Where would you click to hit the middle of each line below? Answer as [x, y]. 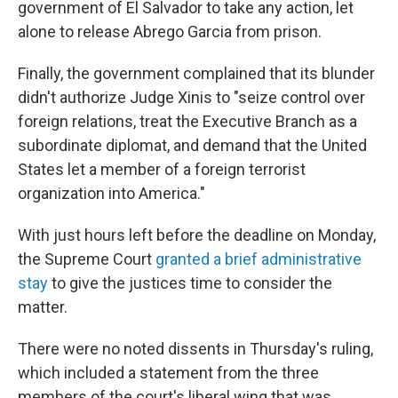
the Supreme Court [85, 259]
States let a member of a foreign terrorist [162, 169]
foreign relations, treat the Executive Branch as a [187, 121]
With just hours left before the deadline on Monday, [197, 235]
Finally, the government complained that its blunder [196, 73]
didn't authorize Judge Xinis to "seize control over [191, 97]
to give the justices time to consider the [190, 283]
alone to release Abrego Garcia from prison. [170, 32]
